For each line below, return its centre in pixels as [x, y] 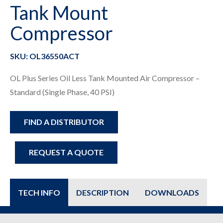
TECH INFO [39, 192]
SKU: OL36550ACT [45, 56]
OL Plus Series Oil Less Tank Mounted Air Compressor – [105, 78]
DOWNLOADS [172, 192]
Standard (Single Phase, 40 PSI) [62, 92]
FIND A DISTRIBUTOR [64, 122]
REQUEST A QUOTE [66, 152]
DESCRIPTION [103, 192]
